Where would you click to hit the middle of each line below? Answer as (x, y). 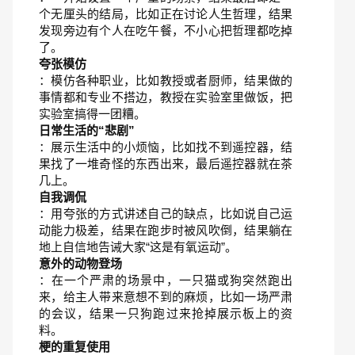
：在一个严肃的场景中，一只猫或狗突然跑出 (166, 280)
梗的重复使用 (74, 347)
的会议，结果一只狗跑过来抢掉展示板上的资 (166, 313)
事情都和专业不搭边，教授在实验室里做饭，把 (166, 97)
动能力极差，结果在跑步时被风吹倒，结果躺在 (166, 230)
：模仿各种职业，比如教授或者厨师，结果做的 (166, 80)
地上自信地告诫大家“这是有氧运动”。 (138, 247)
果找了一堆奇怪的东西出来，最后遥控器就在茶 (166, 164)
